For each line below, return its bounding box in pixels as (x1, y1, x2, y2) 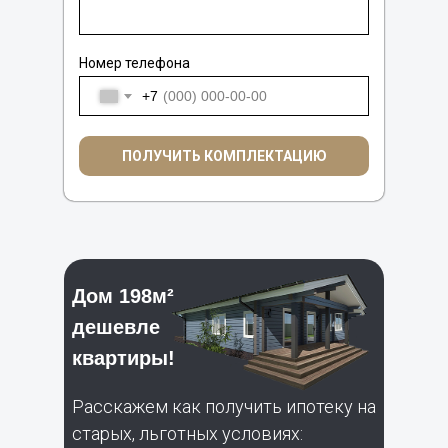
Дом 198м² (72, 285, 174, 307)
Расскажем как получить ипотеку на (72, 396, 376, 417)
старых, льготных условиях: (72, 423, 303, 444)
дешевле (72, 316, 160, 338)
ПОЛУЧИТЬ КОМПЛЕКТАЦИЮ (121, 148, 327, 164)
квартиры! (72, 347, 175, 369)
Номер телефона (79, 55, 190, 71)
